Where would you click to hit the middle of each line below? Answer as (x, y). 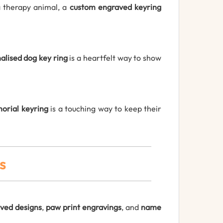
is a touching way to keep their (105, 109)
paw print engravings (84, 207)
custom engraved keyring (115, 7)
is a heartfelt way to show (114, 58)
